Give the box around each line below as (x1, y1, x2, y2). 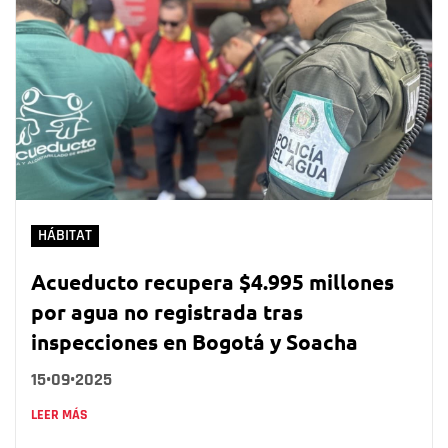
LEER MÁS (31, 406, 88, 425)
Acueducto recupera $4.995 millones (31, 268, 394, 296)
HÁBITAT (38, 226, 92, 246)
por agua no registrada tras (31, 298, 303, 326)
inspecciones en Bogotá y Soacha (31, 328, 358, 356)
